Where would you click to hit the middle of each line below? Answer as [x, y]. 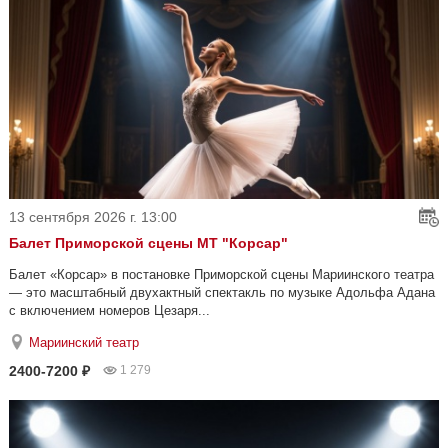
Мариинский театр [84, 343]
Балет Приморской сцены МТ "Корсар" [148, 243]
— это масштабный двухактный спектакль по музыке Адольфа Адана [222, 293]
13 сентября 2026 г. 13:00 [93, 217]
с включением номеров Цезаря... [109, 311]
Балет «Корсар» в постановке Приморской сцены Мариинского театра [221, 275]
